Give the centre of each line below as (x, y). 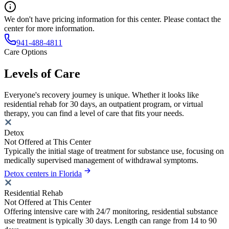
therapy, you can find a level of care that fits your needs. (94, 113)
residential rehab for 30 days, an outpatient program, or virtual (104, 104)
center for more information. (49, 28)
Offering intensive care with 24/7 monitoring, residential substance (111, 212)
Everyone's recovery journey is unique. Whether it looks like (101, 95)
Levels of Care (42, 73)
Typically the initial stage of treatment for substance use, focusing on (114, 151)
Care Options (26, 52)
